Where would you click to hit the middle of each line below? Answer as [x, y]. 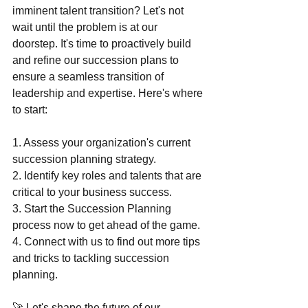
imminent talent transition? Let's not [99, 11]
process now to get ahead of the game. [106, 225]
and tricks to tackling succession [92, 258]
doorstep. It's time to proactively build [103, 44]
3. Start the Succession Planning [93, 209]
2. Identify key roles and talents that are [108, 176]
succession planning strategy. [84, 159]
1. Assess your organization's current [103, 143]
